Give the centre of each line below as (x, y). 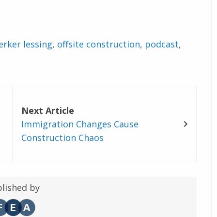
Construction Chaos (63, 137)
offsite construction (98, 44)
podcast (162, 44)
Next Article (48, 110)
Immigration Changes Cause (80, 124)
